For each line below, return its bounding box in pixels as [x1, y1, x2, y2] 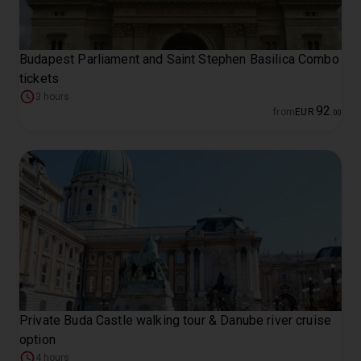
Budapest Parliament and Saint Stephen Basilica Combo [19, 52, 339, 67]
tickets [19, 71, 60, 86]
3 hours [35, 91, 69, 102]
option [19, 332, 56, 347]
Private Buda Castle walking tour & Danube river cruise [19, 313, 332, 328]
